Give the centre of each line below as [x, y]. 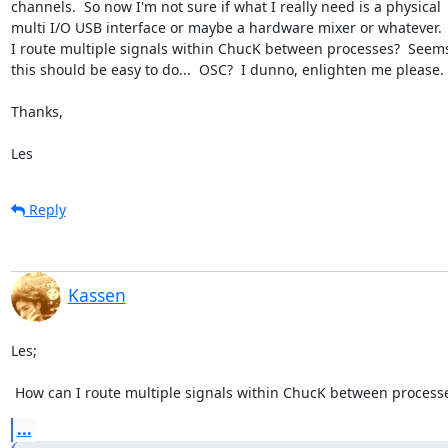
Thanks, [36, 111]
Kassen [96, 294]
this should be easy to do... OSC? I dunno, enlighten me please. [227, 69]
